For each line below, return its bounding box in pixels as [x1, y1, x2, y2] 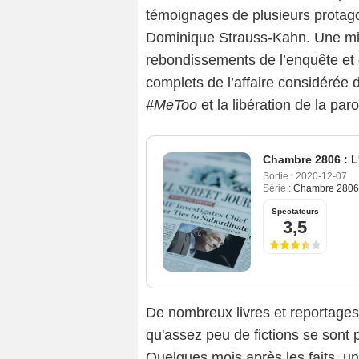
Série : [263, 183, 291, 195]
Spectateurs [271, 207, 319, 216]
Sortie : [263, 171, 293, 183]
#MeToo [146, 97, 197, 114]
